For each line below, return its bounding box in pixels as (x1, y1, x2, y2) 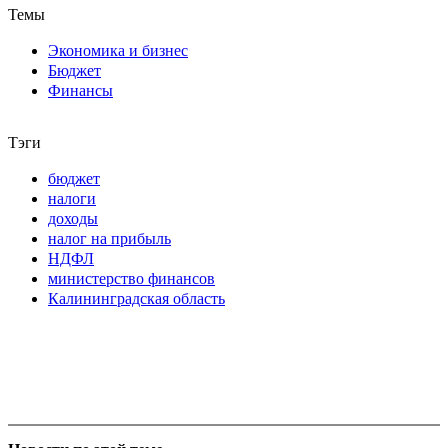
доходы (48, 210, 98, 228)
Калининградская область (48, 290, 225, 308)
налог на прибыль (48, 230, 171, 248)
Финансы (48, 82, 113, 100)
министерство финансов (48, 270, 215, 288)
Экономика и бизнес (48, 42, 188, 60)
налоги (48, 190, 96, 208)
